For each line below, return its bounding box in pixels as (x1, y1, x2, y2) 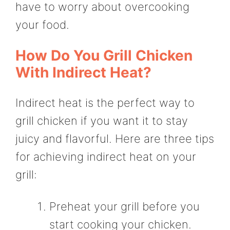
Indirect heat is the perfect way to (15, 96, 195, 110)
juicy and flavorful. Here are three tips (15, 132, 214, 146)
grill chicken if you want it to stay (15, 114, 188, 128)
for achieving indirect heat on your (15, 150, 196, 164)
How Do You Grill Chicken (15, 47, 193, 65)
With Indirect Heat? (15, 64, 151, 82)
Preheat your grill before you (49, 199, 200, 213)
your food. (15, 17, 69, 31)
